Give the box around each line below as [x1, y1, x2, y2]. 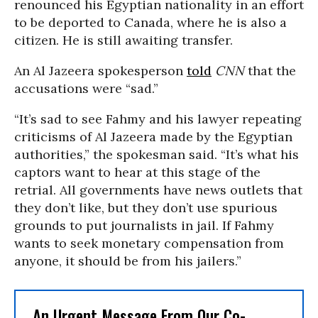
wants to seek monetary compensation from [14, 235, 284, 251]
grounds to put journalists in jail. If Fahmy [14, 217, 274, 234]
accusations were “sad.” [14, 80, 158, 97]
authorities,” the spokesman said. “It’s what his [14, 146, 299, 163]
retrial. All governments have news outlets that [14, 182, 302, 198]
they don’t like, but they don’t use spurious [14, 199, 278, 216]
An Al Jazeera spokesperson [14, 62, 187, 79]
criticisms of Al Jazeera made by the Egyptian [14, 128, 292, 145]
